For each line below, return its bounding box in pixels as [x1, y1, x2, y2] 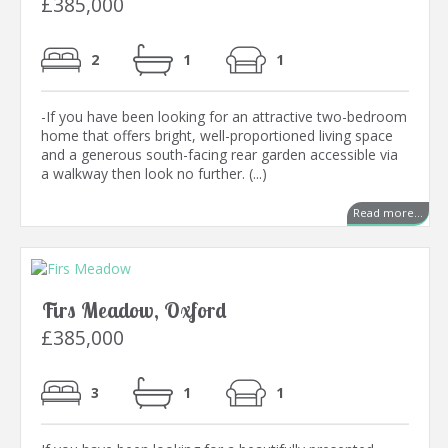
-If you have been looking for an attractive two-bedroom [41, 107, 407, 127]
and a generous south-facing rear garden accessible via [41, 145, 398, 165]
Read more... [353, 205, 423, 221]
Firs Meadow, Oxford [41, 297, 227, 324]
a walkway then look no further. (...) [41, 164, 267, 184]
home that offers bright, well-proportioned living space [41, 126, 393, 146]
